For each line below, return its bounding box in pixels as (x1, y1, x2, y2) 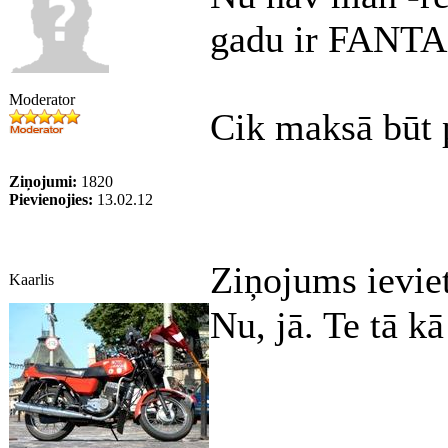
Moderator (9, 91, 75, 108)
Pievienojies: (9, 191, 93, 208)
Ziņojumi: (9, 173, 77, 190)
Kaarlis (9, 271, 54, 288)
